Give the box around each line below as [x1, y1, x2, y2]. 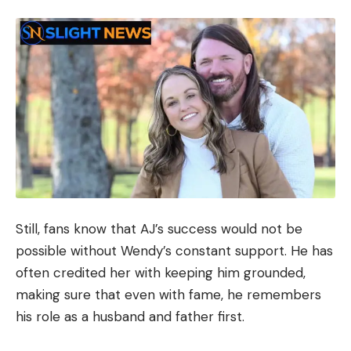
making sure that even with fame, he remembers [16, 286, 321, 304]
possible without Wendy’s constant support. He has [16, 242, 333, 260]
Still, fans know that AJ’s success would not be [16, 220, 302, 238]
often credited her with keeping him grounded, [16, 264, 306, 282]
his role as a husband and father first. [16, 308, 244, 326]
